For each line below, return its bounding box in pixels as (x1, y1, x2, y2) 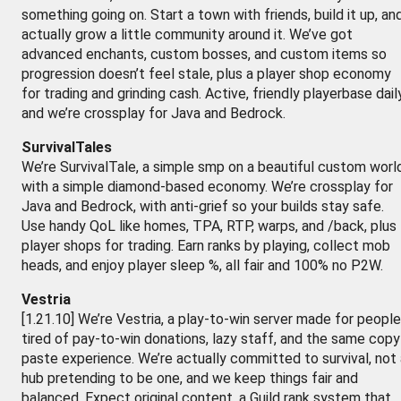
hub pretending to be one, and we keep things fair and (21, 370, 358, 387)
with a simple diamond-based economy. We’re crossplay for (21, 178, 393, 195)
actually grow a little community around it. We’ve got (21, 26, 353, 43)
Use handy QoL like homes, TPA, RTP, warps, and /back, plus (21, 218, 397, 235)
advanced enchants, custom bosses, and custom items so (21, 46, 387, 63)
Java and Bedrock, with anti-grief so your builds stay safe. (21, 198, 384, 215)
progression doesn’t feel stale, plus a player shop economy (21, 65, 391, 82)
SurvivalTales (21, 139, 112, 156)
